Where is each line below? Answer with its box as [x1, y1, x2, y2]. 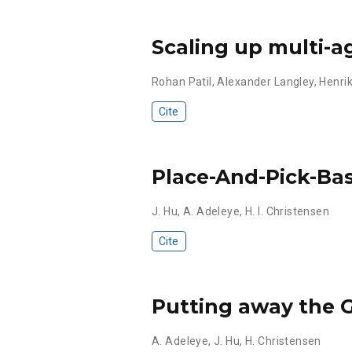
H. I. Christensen [245, 204, 330, 218]
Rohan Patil [152, 75, 212, 88]
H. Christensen [245, 334, 321, 347]
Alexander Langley [217, 75, 314, 88]
